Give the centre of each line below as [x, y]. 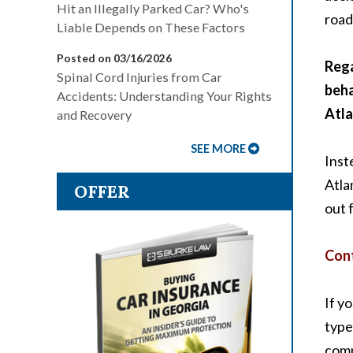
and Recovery [94, 115]
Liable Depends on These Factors [151, 27]
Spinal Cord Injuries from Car [139, 77]
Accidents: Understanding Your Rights [164, 96]
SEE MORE [218, 149]
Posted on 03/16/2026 [114, 58]
